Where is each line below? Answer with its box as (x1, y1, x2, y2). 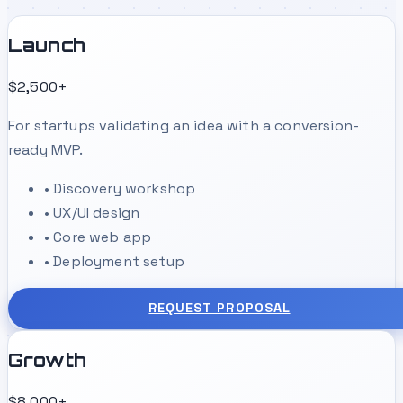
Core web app (53, 227, 152, 246)
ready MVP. (8, 139, 84, 159)
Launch (8, 33, 85, 58)
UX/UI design (53, 202, 140, 222)
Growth (8, 348, 86, 372)
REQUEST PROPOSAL (148, 300, 291, 317)
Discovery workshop (53, 178, 196, 198)
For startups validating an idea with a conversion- (8, 115, 360, 135)
